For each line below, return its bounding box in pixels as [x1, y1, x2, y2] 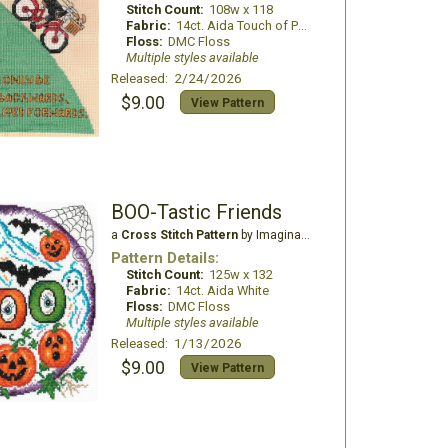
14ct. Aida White [175, 283, 269, 298]
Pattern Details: [110, 249, 219, 267]
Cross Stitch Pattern [120, 228, 238, 242]
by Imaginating [237, 228, 301, 242]
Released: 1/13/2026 [110, 335, 242, 351]
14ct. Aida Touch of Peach [175, 18, 298, 33]
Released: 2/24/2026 [110, 70, 242, 86]
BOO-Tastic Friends [110, 200, 282, 224]
